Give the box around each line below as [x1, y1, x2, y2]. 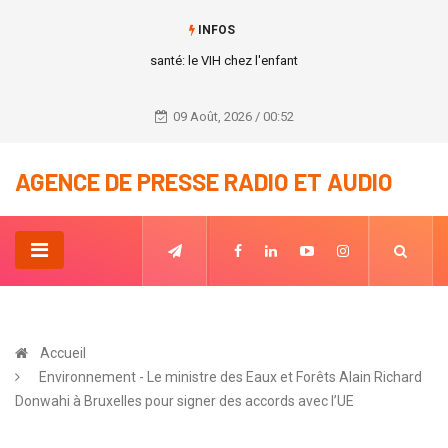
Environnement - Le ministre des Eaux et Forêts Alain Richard [39, 369, 422, 385]
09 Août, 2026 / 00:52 [172, 109, 294, 124]
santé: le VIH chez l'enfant [150, 53, 298, 68]
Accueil [40, 345, 86, 361]
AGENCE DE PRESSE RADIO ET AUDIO [15, 167, 393, 196]
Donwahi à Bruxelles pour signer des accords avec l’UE [15, 393, 354, 409]
